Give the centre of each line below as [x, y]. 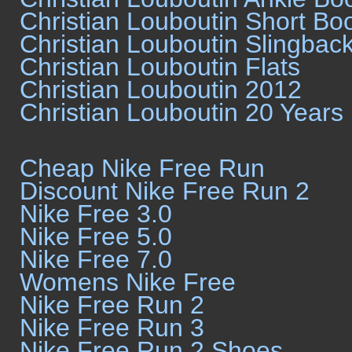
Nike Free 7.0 [96, 259]
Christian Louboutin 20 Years [181, 112]
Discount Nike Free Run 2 [165, 191]
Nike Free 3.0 [96, 214]
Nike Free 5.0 [96, 236]
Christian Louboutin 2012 [161, 90]
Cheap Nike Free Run [142, 168]
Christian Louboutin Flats [160, 67]
